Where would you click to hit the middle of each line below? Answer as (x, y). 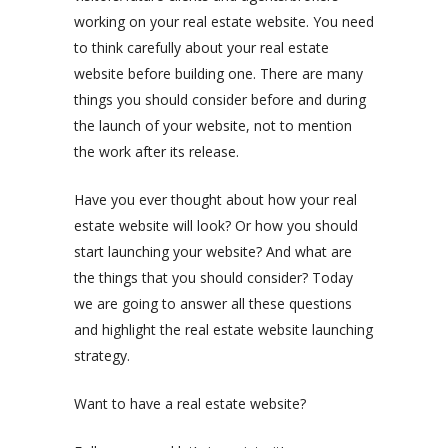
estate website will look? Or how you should (216, 226)
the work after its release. (158, 152)
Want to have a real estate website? (192, 404)
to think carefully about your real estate (201, 48)
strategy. (102, 356)
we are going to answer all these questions (213, 304)
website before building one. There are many (218, 74)
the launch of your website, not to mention (213, 126)
